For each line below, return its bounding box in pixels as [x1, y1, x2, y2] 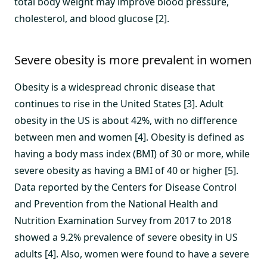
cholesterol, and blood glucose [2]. [14, 12, 169, 25]
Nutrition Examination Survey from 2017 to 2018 [14, 214, 231, 227]
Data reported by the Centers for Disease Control [14, 181, 237, 194]
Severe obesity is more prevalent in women [14, 52, 252, 68]
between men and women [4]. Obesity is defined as [14, 131, 244, 144]
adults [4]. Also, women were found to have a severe [14, 247, 249, 260]
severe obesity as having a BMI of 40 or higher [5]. [14, 164, 238, 177]
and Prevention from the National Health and [14, 197, 218, 210]
